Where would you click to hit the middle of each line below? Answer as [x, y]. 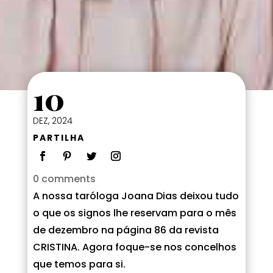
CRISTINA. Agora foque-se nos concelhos [134, 247]
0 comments [64, 179]
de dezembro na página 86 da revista [126, 230]
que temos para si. [79, 264]
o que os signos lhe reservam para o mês [134, 213]
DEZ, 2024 [52, 120]
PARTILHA [58, 137]
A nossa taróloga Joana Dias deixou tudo [136, 196]
